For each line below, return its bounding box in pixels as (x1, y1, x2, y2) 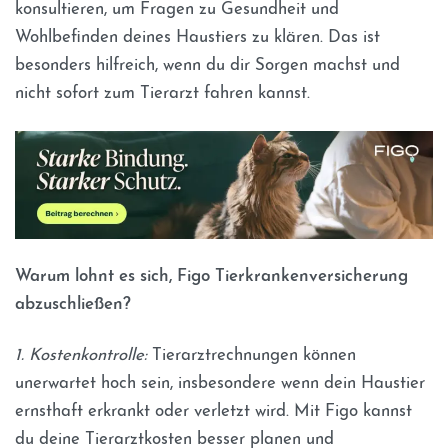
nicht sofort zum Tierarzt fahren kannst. (15, 85, 310, 103)
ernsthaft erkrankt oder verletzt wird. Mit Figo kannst (15, 403, 412, 421)
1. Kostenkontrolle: (15, 347, 147, 365)
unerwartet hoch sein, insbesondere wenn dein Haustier (15, 375, 425, 393)
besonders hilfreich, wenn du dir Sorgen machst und (15, 57, 400, 75)
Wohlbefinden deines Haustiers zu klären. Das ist (15, 29, 380, 47)
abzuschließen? (15, 295, 131, 313)
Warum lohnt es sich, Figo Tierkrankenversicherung (15, 267, 408, 285)
